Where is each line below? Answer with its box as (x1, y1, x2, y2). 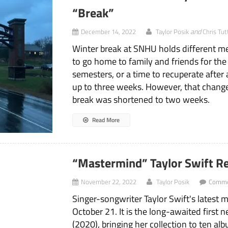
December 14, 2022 (81, 26, 136, 37)
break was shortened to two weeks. (72, 93, 210, 107)
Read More (91, 115, 120, 125)
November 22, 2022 (81, 177, 137, 187)
